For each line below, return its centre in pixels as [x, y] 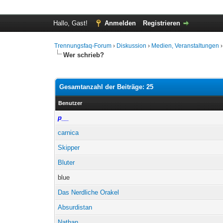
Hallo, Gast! [71, 23]
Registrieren [161, 23]
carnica [68, 133]
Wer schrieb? [84, 55]
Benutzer [70, 103]
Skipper [69, 148]
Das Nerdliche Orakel [89, 192]
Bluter [66, 163]
